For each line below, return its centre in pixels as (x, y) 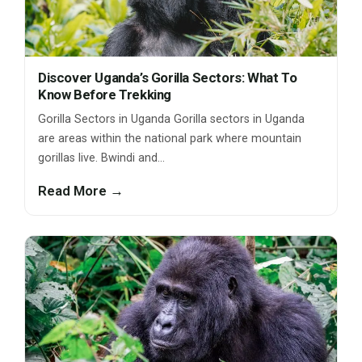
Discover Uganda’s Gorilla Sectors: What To (168, 78)
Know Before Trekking (105, 95)
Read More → (81, 191)
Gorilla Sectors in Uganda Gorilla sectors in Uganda (171, 120)
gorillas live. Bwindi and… (101, 158)
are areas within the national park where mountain (170, 139)
